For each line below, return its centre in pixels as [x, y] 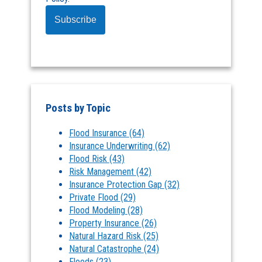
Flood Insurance [99, 133]
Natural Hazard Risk [106, 236]
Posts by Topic [78, 108]
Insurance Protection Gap [116, 185]
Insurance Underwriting [112, 146]
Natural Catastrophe [106, 249]
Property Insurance [105, 223]
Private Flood [94, 198]
